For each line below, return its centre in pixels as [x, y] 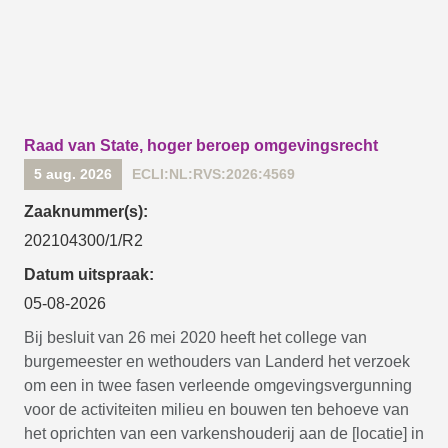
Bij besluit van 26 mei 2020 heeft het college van [195, 337]
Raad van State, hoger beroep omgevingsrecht [201, 145]
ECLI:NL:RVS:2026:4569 [213, 174]
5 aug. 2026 [73, 174]
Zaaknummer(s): [86, 211]
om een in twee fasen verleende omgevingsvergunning [218, 385]
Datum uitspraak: [89, 274]
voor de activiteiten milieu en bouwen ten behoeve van [216, 409]
